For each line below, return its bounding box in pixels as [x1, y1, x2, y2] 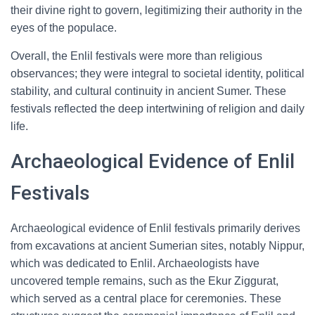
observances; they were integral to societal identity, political [11, 67, 304, 79]
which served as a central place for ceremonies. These [11, 292, 281, 304]
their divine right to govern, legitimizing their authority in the [11, 4, 302, 16]
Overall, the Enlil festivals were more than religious [11, 50, 262, 62]
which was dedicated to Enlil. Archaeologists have [11, 257, 259, 269]
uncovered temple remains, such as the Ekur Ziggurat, [11, 275, 278, 287]
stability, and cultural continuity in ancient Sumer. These [11, 85, 286, 97]
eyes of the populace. [11, 22, 117, 34]
